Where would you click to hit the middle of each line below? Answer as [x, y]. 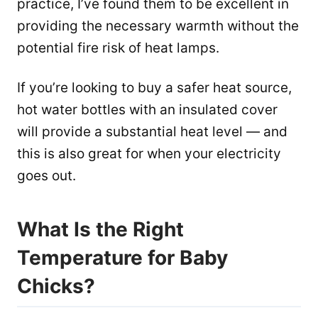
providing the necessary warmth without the [158, 26]
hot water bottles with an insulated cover [147, 109]
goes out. [46, 175]
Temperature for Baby [122, 257]
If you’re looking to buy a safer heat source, [154, 87]
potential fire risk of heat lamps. [118, 48]
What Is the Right [100, 229]
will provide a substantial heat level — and [152, 131]
